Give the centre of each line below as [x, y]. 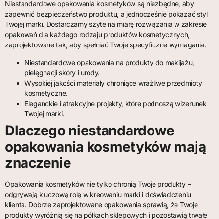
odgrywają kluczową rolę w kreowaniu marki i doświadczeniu [98, 194]
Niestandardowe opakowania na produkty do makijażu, [109, 62]
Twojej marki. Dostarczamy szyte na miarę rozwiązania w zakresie [106, 24]
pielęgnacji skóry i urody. [62, 72]
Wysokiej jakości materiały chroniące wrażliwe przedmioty [113, 83]
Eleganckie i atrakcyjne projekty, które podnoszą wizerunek [116, 103]
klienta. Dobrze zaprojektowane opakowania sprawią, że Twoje [101, 204]
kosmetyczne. [46, 93]
